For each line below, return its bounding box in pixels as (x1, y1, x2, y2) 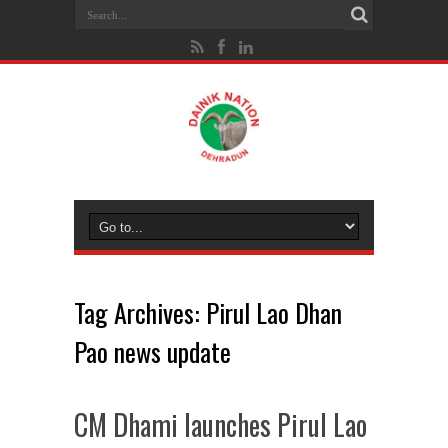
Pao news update (74, 332, 231, 371)
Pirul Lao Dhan (206, 293, 342, 332)
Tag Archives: (74, 293, 206, 332)
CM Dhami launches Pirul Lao (74, 404, 367, 445)
